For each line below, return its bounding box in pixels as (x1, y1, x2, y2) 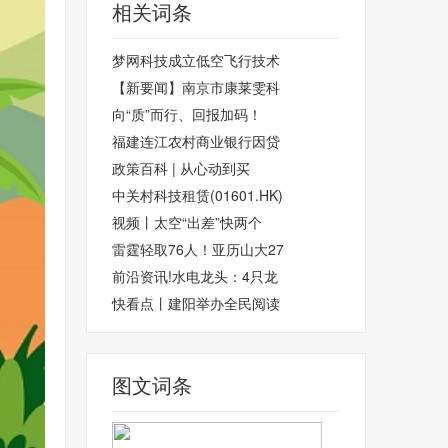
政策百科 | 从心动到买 (112, 158, 250, 178)
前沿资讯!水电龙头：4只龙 (112, 266, 278, 286)
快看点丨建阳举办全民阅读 (112, 293, 280, 313)
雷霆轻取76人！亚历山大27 (112, 239, 284, 259)
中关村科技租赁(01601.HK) (112, 185, 283, 205)
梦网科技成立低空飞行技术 (112, 50, 280, 70)
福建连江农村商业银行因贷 (112, 131, 280, 151)
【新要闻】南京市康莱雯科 (112, 77, 280, 97)
